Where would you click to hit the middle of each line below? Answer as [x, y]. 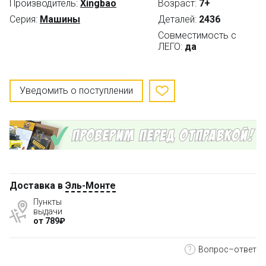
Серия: [23, 19]
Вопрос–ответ [227, 249]
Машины [60, 19]
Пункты [47, 202]
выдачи [48, 211]
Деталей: [177, 19]
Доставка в [37, 185]
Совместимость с [197, 35]
